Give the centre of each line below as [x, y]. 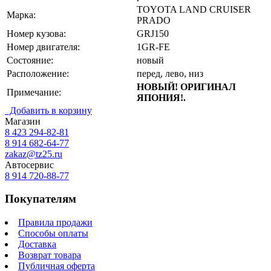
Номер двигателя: [43, 47]
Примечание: [34, 92]
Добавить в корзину [48, 110]
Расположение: [38, 73]
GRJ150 [153, 33]
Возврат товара [50, 255]
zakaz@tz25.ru [34, 154]
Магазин [23, 121]
